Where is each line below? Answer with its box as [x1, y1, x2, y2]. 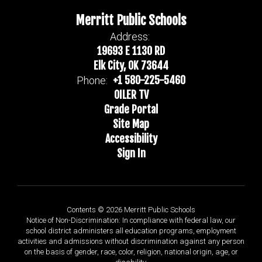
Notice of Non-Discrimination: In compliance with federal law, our [26, 216, 236, 225]
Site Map [113, 118, 149, 130]
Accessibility [105, 132, 157, 145]
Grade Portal [104, 103, 158, 116]
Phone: [77, 74, 108, 87]
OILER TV [113, 88, 149, 101]
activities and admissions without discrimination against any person [18, 237, 244, 246]
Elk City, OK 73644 [94, 59, 168, 72]
